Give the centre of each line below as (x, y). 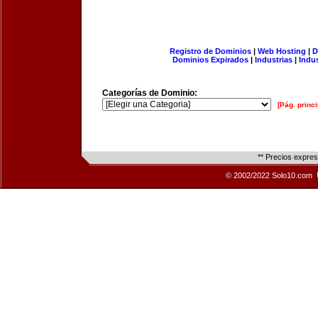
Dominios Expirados (210, 60)
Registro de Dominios (210, 51)
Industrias (274, 60)
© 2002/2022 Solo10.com (270, 175)
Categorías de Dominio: (150, 93)
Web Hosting (281, 51)
